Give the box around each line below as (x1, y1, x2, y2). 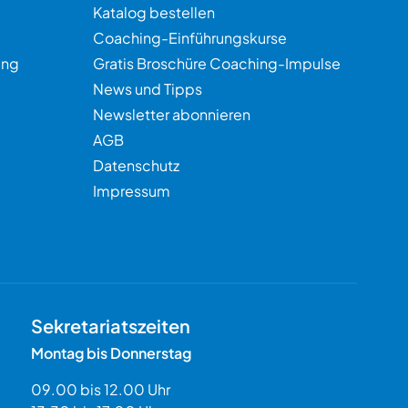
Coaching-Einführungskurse (93, 28, 287, 47)
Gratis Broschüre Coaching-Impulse (93, 54, 341, 73)
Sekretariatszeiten (30, 314, 190, 337)
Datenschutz (93, 156, 179, 175)
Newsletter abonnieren (93, 105, 250, 124)
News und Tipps (93, 79, 202, 98)
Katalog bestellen (93, 3, 215, 22)
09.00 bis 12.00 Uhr (30, 380, 170, 399)
